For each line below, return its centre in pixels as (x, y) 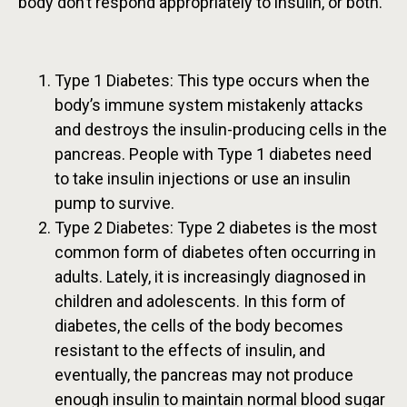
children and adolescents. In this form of (200, 302)
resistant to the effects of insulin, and (190, 351)
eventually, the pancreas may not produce (204, 375)
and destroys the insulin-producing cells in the (221, 130)
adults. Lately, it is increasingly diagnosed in (210, 277)
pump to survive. (114, 203)
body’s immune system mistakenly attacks (209, 105)
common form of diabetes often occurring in (215, 253)
